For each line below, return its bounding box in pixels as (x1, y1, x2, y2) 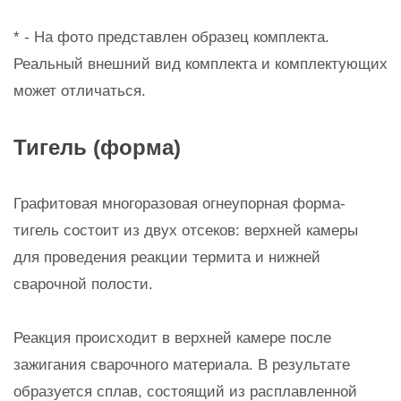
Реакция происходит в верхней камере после (13, 329, 331, 346)
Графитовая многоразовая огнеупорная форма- (13, 195, 346, 212)
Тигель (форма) (13, 135, 181, 159)
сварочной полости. (13, 276, 153, 293)
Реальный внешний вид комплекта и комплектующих (13, 55, 388, 73)
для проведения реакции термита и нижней (13, 249, 320, 266)
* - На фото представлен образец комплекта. (13, 29, 329, 46)
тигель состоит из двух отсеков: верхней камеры (13, 222, 358, 239)
